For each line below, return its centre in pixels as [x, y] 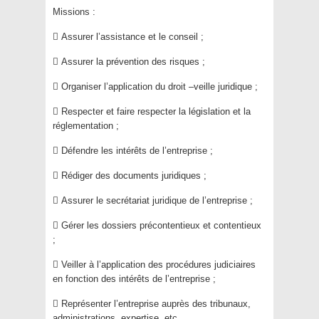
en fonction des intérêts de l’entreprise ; [134, 279]
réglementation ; [86, 126]
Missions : [74, 12]
